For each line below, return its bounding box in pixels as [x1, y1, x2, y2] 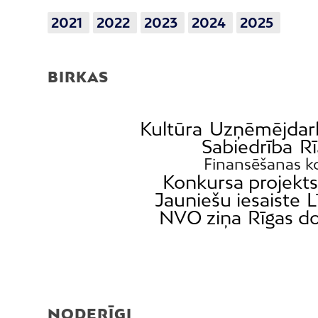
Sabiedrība [202, 136, 293, 158]
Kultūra [140, 118, 203, 141]
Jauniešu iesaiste [154, 189, 300, 212]
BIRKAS [48, 68, 109, 86]
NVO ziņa [158, 207, 241, 229]
